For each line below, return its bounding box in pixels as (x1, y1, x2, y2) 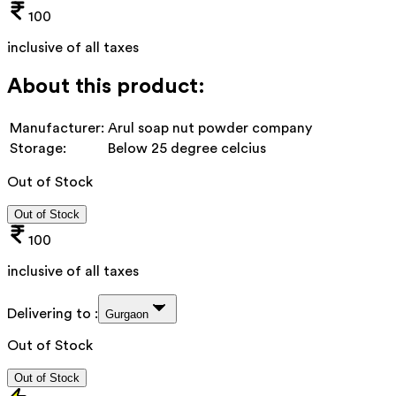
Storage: (10, 141, 66, 156)
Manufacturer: (10, 120, 104, 135)
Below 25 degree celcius (108, 141, 266, 156)
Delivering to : (7, 306, 98, 321)
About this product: (7, 75, 205, 97)
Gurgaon (105, 307, 148, 321)
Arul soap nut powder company (108, 120, 312, 135)
